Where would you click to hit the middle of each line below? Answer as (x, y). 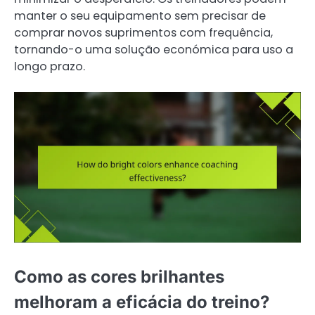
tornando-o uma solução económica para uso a (154, 49)
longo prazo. (50, 66)
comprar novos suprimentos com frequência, (143, 32)
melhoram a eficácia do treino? (142, 302)
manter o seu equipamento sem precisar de (140, 15)
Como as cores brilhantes (119, 277)
